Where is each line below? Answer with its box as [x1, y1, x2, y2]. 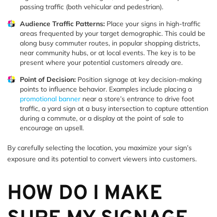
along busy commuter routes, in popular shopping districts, [20, 38, 200, 47]
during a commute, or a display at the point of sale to [20, 113, 184, 123]
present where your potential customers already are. [20, 58, 183, 67]
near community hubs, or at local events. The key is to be [20, 48, 196, 57]
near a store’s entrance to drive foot [80, 94, 194, 103]
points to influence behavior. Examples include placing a [20, 84, 192, 93]
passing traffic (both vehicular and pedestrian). [20, 2, 163, 11]
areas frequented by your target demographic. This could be [20, 29, 205, 38]
